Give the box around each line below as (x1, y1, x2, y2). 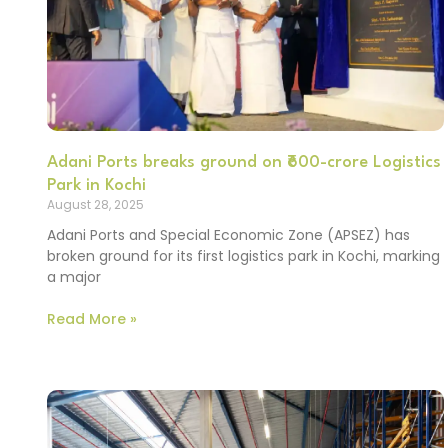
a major (47, 266, 101, 287)
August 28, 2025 (47, 195, 144, 213)
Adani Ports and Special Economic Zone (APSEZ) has (47, 224, 410, 245)
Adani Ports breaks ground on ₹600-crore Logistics (47, 153, 441, 171)
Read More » (47, 308, 137, 329)
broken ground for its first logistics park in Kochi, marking (47, 245, 440, 266)
